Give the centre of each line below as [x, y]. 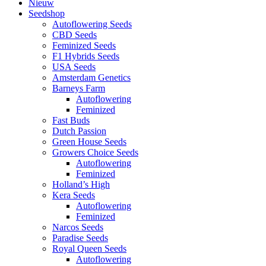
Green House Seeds [89, 142]
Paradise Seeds [80, 238]
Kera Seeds [74, 195]
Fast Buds [71, 121]
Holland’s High [81, 185]
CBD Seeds [75, 35]
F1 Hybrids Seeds [86, 56]
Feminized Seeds [84, 46]
